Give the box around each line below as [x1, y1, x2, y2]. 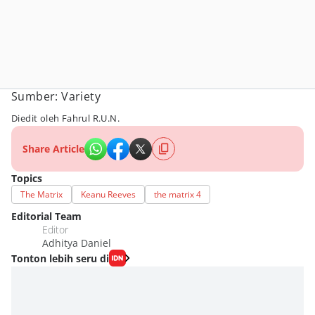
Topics [11, 172, 42, 186]
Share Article [22, 142, 84, 156]
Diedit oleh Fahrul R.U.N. [11, 112, 120, 125]
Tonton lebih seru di [11, 251, 109, 265]
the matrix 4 [154, 188, 201, 201]
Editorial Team [11, 210, 82, 224]
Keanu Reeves [81, 188, 136, 201]
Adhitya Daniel [42, 236, 111, 250]
